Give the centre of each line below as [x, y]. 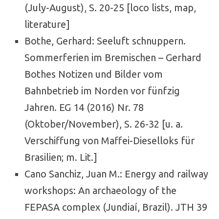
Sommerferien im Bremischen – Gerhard [113, 57]
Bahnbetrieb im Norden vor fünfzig [102, 91]
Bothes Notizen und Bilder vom [94, 74]
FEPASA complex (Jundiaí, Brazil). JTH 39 [116, 207]
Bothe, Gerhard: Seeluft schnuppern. [105, 41]
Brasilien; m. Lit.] [61, 157]
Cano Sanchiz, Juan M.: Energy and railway [116, 174]
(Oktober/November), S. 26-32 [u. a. [104, 124]
